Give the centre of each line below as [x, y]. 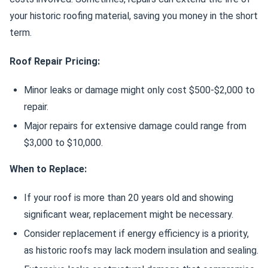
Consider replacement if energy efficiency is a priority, [136, 234]
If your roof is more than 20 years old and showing [129, 198]
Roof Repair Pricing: [55, 61]
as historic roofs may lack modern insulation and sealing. [141, 250]
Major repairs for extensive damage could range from [135, 126]
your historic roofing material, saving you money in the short [134, 16]
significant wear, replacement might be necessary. [129, 214]
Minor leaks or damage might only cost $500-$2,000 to [139, 90]
